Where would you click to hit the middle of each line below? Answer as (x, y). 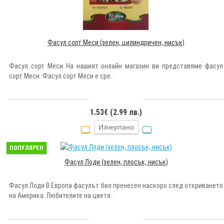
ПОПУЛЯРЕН (26, 148)
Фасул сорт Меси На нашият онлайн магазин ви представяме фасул (116, 66)
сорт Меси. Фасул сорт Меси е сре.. (61, 76)
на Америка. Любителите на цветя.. (61, 195)
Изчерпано (116, 127)
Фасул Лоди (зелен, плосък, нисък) (116, 162)
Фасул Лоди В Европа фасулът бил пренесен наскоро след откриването (116, 185)
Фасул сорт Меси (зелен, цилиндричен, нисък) (116, 42)
